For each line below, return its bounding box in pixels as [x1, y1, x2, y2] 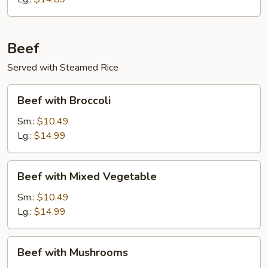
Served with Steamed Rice [7, 61, 118, 74]
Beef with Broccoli [17, 93, 111, 108]
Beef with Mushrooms [17, 245, 128, 260]
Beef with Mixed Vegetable [17, 169, 157, 184]
